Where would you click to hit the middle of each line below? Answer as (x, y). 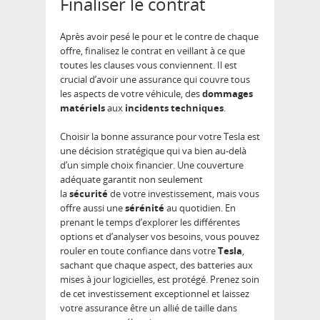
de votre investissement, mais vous (184, 194)
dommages (227, 94)
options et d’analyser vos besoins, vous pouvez (160, 236)
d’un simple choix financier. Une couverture (152, 165)
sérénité (145, 208)
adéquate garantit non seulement (131, 179)
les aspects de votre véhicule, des (131, 94)
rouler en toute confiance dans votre (139, 251)
